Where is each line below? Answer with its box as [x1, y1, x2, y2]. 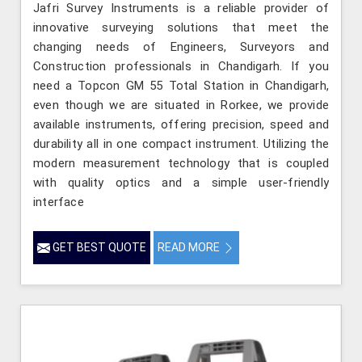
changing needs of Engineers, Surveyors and [33, 39, 329, 54]
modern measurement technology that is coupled [33, 155, 329, 170]
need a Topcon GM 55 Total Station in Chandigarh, [33, 78, 329, 93]
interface [33, 194, 84, 209]
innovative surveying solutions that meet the [33, 19, 329, 35]
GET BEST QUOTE [50, 240, 146, 254]
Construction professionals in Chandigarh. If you [33, 58, 329, 74]
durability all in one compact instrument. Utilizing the [33, 136, 329, 151]
